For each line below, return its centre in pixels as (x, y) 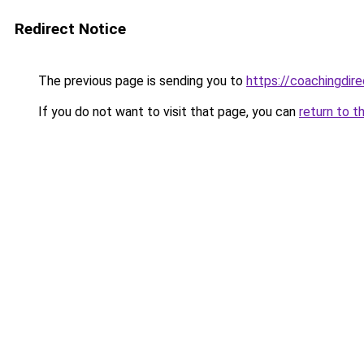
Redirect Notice (70, 29)
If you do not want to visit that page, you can (167, 112)
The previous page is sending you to (141, 81)
